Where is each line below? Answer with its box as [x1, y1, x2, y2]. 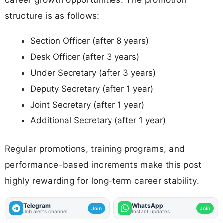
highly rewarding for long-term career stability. [5, 175, 200, 186]
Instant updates [132, 208, 170, 215]
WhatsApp [132, 202, 163, 210]
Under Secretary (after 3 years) [30, 67, 156, 78]
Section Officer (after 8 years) [30, 35, 149, 46]
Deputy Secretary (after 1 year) [30, 83, 153, 94]
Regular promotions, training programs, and [5, 143, 185, 154]
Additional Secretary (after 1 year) [30, 115, 166, 125]
